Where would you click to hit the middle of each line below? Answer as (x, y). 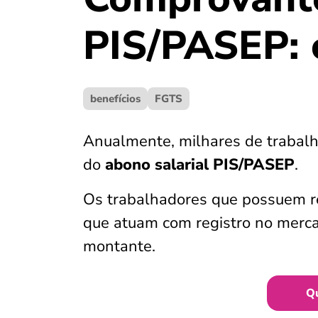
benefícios (115, 99)
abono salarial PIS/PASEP (198, 165)
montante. (119, 246)
